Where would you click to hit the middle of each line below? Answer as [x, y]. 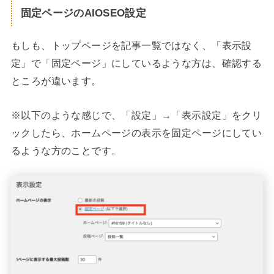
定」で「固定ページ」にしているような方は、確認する [136, 63]
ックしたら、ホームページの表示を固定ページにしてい [136, 132]
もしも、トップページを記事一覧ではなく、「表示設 [131, 46]
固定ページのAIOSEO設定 [83, 13]
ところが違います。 [56, 81]
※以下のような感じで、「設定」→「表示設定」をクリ [136, 115]
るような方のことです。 [66, 150]
